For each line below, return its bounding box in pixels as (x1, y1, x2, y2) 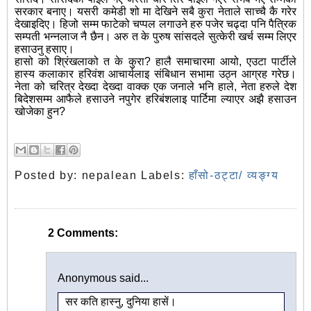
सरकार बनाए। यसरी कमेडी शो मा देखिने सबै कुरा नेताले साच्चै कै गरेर (15, 6, 296, 18)
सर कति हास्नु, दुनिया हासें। (65, 296, 176, 308)
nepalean (81, 169, 137, 182)
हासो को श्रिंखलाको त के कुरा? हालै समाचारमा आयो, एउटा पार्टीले (15, 56, 296, 68)
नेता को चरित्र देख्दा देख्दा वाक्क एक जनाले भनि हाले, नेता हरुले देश (15, 81, 296, 93)
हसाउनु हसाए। (15, 43, 74, 56)
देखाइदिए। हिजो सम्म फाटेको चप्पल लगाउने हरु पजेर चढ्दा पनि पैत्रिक (15, 18, 296, 31)
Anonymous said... (58, 272, 149, 285)
